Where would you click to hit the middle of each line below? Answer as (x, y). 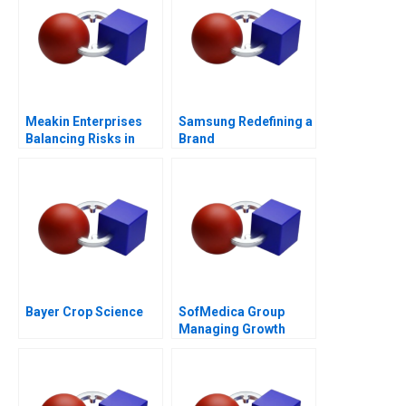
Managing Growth (232, 329)
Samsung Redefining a (246, 122)
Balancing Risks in (80, 139)
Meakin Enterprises (84, 122)
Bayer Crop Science (84, 312)
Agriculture (59, 156)
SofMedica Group (232, 312)
